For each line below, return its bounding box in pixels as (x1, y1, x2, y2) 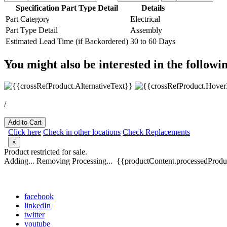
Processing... (72, 157, 112, 166)
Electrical (130, 14, 160, 23)
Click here (8, 128, 41, 137)
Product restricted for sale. (4, 147, 87, 157)
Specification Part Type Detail (16, 3, 118, 12)
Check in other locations (43, 128, 121, 137)
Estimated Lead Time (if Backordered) (6, 36, 128, 46)
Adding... (4, 157, 34, 166)
